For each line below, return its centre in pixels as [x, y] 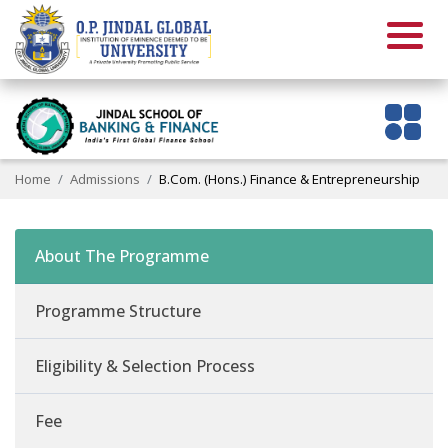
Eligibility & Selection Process [145, 366]
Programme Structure [118, 311]
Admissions [105, 178]
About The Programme [122, 256]
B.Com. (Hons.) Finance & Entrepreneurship [290, 178]
